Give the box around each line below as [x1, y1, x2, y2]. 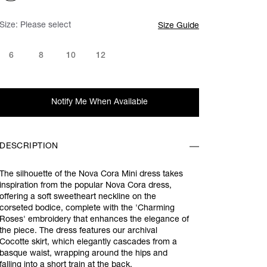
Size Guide [158, 22, 199, 30]
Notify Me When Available [51, 98, 148, 107]
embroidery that [28, 216, 91, 224]
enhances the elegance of [90, 216, 190, 224]
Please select [20, 21, 72, 30]
